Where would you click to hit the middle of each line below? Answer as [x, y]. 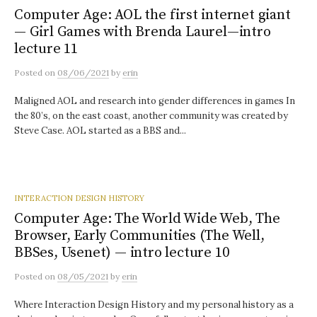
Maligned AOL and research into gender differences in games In [155, 101]
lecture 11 [46, 49]
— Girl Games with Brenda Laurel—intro [143, 32]
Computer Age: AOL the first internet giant [152, 15]
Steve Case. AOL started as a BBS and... [100, 131]
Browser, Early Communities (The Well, [139, 236]
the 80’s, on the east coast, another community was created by [151, 116]
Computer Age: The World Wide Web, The [147, 219]
